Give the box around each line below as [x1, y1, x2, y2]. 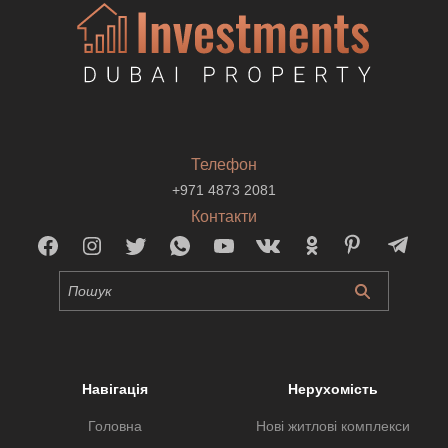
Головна [88, 418, 143, 435]
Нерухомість [287, 381, 378, 398]
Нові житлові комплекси [255, 418, 410, 435]
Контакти [191, 208, 257, 226]
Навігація [82, 381, 149, 398]
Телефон [191, 156, 257, 174]
